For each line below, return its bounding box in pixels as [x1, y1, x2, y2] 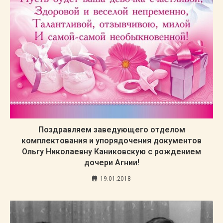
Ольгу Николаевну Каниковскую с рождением [22, 147, 201, 157]
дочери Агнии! [84, 158, 139, 168]
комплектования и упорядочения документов [21, 136, 202, 146]
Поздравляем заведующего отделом [38, 125, 185, 135]
